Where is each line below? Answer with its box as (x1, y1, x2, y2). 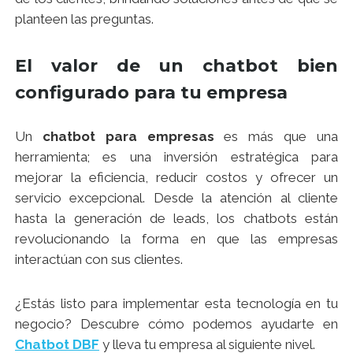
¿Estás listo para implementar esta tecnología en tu (15, 295, 338, 311)
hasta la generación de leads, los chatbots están (15, 210, 338, 226)
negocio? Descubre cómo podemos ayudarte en (15, 315, 338, 332)
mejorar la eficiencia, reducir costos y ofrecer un (15, 169, 338, 185)
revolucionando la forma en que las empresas (15, 230, 338, 247)
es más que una (214, 128, 339, 144)
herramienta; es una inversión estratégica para (15, 148, 338, 165)
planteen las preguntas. (15, 10, 154, 27)
